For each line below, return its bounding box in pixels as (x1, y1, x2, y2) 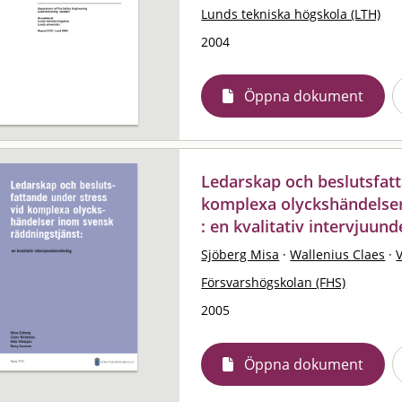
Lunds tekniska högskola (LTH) (201, 4, 381, 22)
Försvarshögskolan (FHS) (201, 273, 346, 291)
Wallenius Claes (290, 245, 386, 263)
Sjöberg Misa (201, 245, 280, 263)
